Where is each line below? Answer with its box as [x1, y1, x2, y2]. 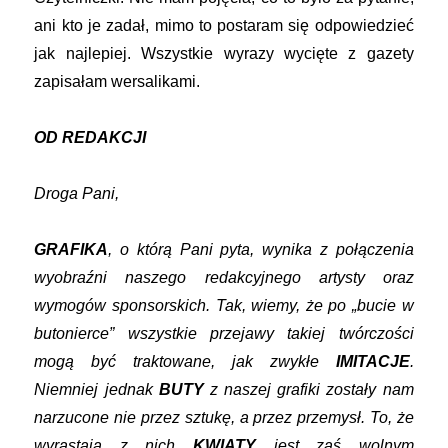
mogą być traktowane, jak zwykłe [34, 353, 336, 371]
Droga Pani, [34, 185, 120, 203]
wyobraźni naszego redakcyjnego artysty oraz [34, 269, 414, 287]
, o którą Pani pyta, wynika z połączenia [108, 241, 414, 259]
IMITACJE [335, 353, 410, 371]
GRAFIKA [34, 241, 109, 259]
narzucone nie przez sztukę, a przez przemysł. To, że [34, 409, 414, 427]
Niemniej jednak [34, 381, 159, 399]
